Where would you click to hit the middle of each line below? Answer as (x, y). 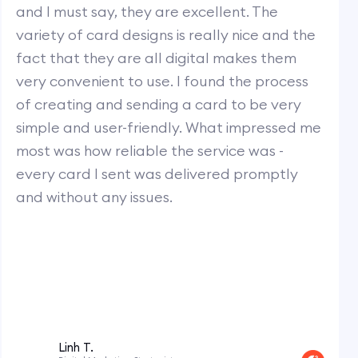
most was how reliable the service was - (150, 150)
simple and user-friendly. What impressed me (169, 127)
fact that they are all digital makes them (157, 58)
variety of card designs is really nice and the (166, 34)
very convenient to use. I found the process (163, 81)
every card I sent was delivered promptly (157, 173)
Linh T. (76, 347)
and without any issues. (95, 197)
